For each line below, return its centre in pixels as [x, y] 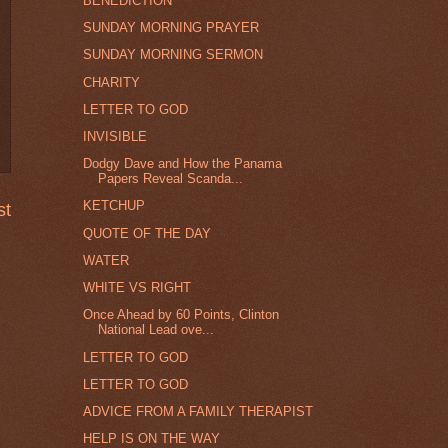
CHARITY [112, 82]
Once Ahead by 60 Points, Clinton [181, 315]
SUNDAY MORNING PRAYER [171, 28]
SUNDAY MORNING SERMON [173, 55]
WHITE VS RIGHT [137, 288]
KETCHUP [114, 206]
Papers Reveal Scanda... [171, 179]
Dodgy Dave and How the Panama [183, 164]
